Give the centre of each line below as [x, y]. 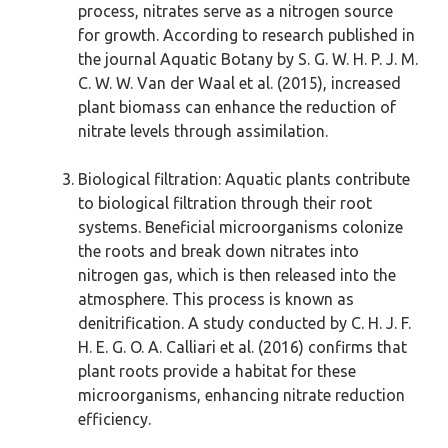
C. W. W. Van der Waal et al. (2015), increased [239, 83]
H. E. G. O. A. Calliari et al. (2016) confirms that [242, 347]
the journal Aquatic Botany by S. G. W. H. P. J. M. [248, 59]
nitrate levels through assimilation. [203, 131]
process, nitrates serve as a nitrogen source [235, 11]
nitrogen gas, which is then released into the [237, 275]
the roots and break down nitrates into [218, 251]
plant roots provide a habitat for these [217, 371]
